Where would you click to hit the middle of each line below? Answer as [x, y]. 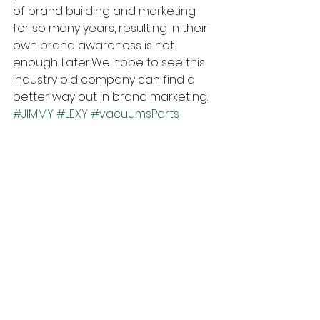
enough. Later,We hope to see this [110, 62]
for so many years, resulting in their [112, 28]
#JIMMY [33, 114]
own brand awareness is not [95, 45]
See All [212, 232]
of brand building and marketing [106, 11]
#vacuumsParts [135, 114]
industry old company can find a [105, 79]
